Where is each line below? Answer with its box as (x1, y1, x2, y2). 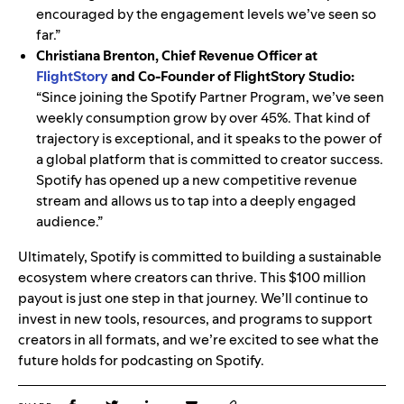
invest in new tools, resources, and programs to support (18, 309, 372, 329)
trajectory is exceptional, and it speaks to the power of (36, 129, 382, 149)
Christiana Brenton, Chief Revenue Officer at (36, 46, 317, 66)
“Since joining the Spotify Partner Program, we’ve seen (36, 87, 384, 107)
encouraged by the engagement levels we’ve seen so (36, 5, 376, 24)
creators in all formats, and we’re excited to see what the (18, 330, 379, 350)
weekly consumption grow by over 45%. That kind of (36, 108, 371, 128)
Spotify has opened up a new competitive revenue (36, 170, 357, 190)
